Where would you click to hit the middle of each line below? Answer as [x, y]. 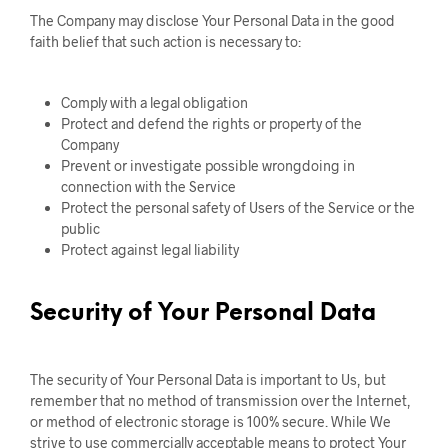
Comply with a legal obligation [154, 102]
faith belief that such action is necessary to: [165, 41]
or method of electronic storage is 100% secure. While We [210, 421]
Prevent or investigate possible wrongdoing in [207, 165]
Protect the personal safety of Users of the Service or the [237, 207]
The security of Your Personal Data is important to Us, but [208, 379]
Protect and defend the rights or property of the [211, 123]
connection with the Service [148, 186]
